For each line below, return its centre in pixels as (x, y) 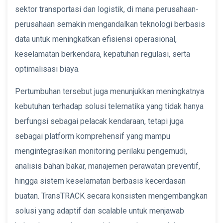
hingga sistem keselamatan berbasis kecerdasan (100, 181)
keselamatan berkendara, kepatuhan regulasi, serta (103, 54)
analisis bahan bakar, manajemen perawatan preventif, (108, 166)
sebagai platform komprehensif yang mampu (93, 136)
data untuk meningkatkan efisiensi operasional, (96, 39)
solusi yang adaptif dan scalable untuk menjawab (100, 211)
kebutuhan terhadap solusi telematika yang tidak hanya (109, 106)
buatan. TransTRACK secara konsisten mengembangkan (111, 196)
